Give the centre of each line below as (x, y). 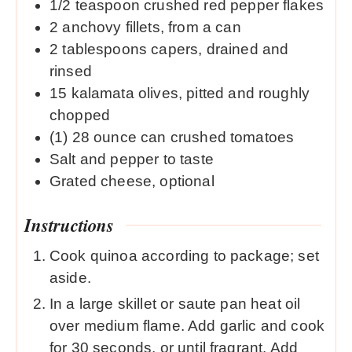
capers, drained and (220, 49)
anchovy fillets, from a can (152, 27)
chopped (80, 115)
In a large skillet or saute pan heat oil (175, 304)
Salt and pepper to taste (132, 159)
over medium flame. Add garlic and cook (187, 326)
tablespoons (105, 49)
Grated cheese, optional (132, 181)
